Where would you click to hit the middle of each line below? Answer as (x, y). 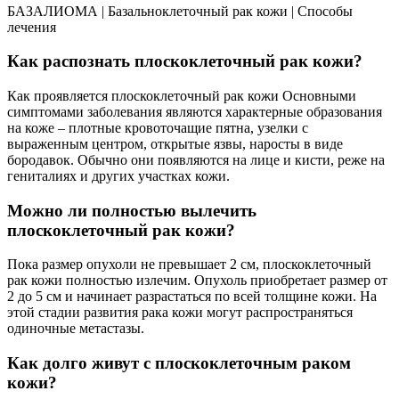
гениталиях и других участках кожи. (118, 175)
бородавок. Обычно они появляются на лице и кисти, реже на (196, 159)
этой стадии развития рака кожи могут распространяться (180, 313)
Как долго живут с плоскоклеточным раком (179, 363)
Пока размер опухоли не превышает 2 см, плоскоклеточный (189, 265)
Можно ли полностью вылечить (132, 210)
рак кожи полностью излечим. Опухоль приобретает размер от (197, 281)
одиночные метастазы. (76, 329)
